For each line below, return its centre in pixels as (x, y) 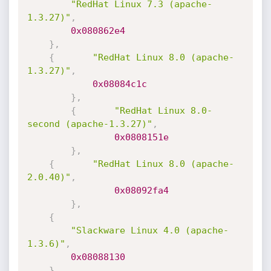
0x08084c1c (119, 84)
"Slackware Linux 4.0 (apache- (149, 230)
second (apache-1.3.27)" (90, 124)
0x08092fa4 (141, 191)
